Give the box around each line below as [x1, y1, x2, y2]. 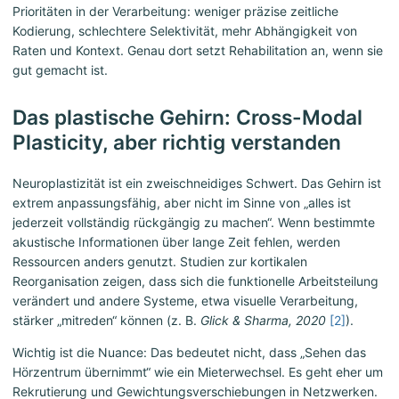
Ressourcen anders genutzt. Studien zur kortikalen [12, 254, 307, 270]
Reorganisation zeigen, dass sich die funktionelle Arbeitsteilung [12, 273, 379, 289]
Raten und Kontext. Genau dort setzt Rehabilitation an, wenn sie [12, 43, 383, 59]
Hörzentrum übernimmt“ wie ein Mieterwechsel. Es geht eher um [12, 364, 383, 380]
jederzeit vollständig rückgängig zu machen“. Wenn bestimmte [12, 215, 375, 231]
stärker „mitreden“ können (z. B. [12, 313, 200, 329]
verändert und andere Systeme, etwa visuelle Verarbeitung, [12, 293, 358, 309]
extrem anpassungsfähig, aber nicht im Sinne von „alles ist [12, 195, 351, 211]
